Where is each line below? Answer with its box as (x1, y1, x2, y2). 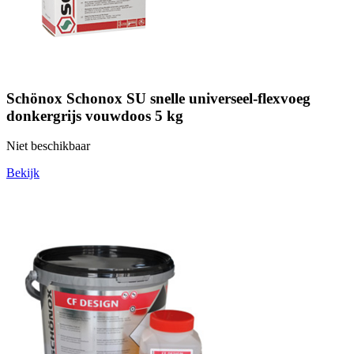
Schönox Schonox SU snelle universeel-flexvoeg (6, 89, 311, 107)
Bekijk (6, 166, 40, 180)
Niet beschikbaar (6, 139, 90, 153)
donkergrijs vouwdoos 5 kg (6, 107, 183, 124)
